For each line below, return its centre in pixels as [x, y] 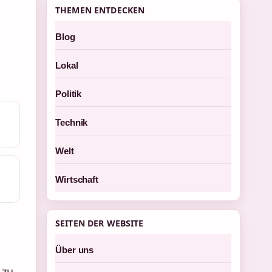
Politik [69, 94]
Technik [72, 122]
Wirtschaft [77, 179]
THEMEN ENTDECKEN [100, 10]
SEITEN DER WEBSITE [100, 223]
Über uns [75, 250]
